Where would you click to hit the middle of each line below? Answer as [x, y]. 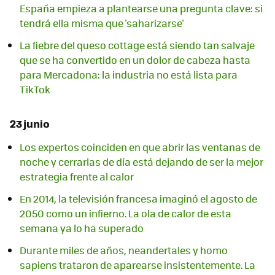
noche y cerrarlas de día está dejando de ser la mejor [141, 162]
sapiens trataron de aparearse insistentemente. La [137, 265]
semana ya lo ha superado [82, 228]
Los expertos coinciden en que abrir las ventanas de [140, 147]
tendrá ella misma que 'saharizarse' [102, 23]
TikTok [35, 90]
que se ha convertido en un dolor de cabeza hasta [135, 60]
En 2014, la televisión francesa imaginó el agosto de [138, 199]
